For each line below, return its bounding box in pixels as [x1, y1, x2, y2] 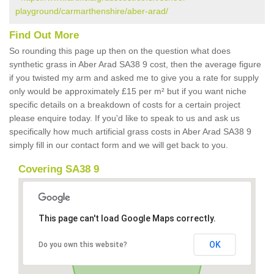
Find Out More [9, 29, 79, 41]
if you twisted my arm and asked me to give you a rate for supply [9, 73, 259, 83]
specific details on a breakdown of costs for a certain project [9, 100, 240, 109]
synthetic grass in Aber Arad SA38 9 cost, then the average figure [9, 59, 261, 69]
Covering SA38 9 [18, 163, 99, 175]
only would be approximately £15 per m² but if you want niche [9, 86, 246, 96]
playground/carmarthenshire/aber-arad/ [15, 6, 168, 16]
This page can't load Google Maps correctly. [38, 213, 216, 223]
